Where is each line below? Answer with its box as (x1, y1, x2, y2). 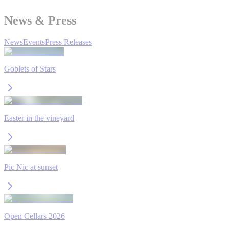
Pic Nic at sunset (4, 162, 58, 171)
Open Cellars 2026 (4, 211, 65, 220)
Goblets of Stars (4, 64, 56, 73)
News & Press (4, 13, 76, 27)
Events (23, 37, 45, 47)
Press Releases (45, 37, 92, 47)
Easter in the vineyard (4, 113, 74, 122)
